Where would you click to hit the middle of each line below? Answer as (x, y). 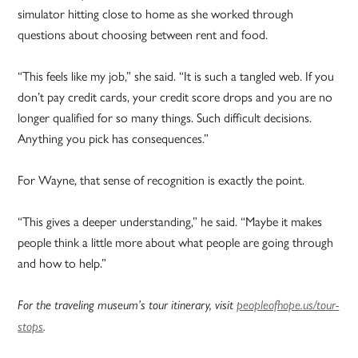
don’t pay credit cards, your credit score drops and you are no (175, 97)
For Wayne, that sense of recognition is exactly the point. (161, 180)
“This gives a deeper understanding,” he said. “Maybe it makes (170, 221)
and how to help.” (62, 263)
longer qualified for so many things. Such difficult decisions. (165, 117)
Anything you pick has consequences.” (113, 138)
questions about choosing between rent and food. (143, 34)
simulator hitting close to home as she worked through (156, 14)
